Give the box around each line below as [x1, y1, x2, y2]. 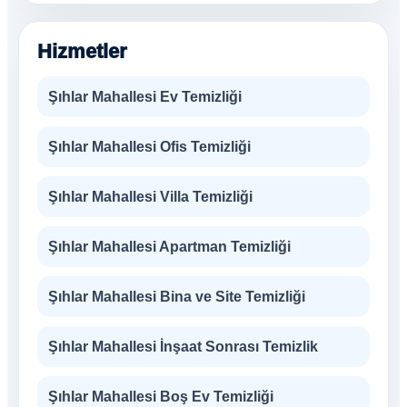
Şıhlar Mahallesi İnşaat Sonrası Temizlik [48, 339, 318, 354]
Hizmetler [37, 40, 127, 63]
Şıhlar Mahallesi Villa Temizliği [48, 189, 253, 204]
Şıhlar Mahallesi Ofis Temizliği [48, 139, 251, 154]
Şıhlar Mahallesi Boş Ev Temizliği [48, 389, 273, 404]
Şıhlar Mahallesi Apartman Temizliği [48, 239, 291, 254]
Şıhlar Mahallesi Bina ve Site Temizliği [48, 289, 305, 304]
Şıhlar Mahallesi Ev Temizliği [48, 89, 242, 104]
